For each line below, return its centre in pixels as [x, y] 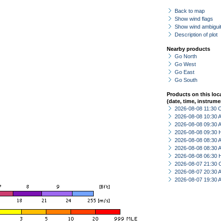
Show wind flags [194, 19]
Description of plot [196, 35]
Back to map [190, 11]
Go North [186, 56]
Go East [184, 72]
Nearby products [188, 49]
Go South [186, 80]
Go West [185, 64]
